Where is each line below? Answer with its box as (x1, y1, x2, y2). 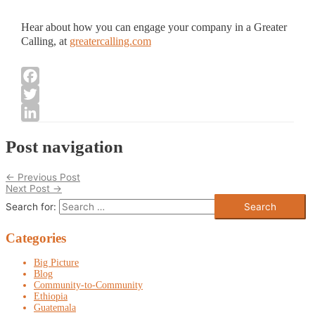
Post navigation (6, 136, 123, 156)
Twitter (20, 105, 60, 120)
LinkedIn (20, 124, 67, 139)
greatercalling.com (69, 34, 151, 48)
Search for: (6, 200, 56, 212)
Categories (6, 230, 66, 245)
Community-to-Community (34, 279, 143, 290)
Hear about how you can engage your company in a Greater (20, 20, 287, 34)
